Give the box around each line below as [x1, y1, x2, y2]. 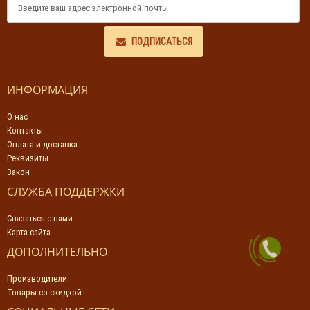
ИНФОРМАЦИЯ [7, 82, 88, 98]
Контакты [7, 125, 43, 136]
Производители [7, 273, 67, 284]
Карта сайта [7, 226, 51, 238]
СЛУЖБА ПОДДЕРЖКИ [7, 184, 125, 199]
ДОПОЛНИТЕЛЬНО [7, 244, 107, 259]
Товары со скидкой [7, 286, 82, 298]
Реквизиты [7, 152, 48, 164]
